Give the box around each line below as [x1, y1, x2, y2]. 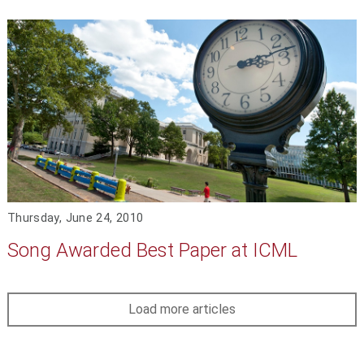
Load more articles [128, 301, 236, 318]
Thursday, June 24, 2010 [6, 210, 144, 225]
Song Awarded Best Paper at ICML [6, 238, 297, 262]
